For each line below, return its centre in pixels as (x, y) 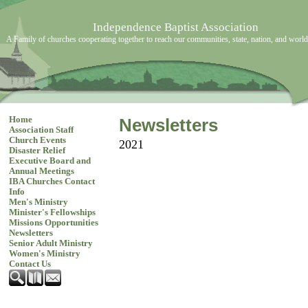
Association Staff (41, 130)
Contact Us (30, 264)
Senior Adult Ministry (51, 243)
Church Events (37, 140)
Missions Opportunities (53, 223)
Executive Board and (49, 161)
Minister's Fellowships (52, 212)
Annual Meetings (41, 171)
